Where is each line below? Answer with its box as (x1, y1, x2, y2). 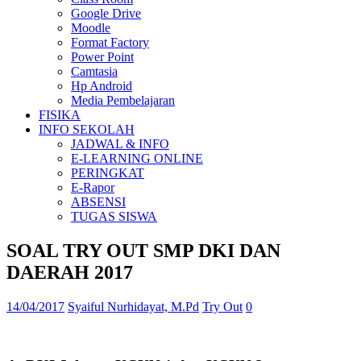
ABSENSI (71, 195, 126, 209)
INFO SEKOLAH (39, 122, 135, 136)
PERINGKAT (71, 166, 144, 180)
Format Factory (71, 35, 149, 49)
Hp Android (71, 79, 132, 93)
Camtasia (71, 64, 118, 78)
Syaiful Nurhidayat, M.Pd (68, 299, 199, 313)
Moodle (71, 21, 110, 35)
